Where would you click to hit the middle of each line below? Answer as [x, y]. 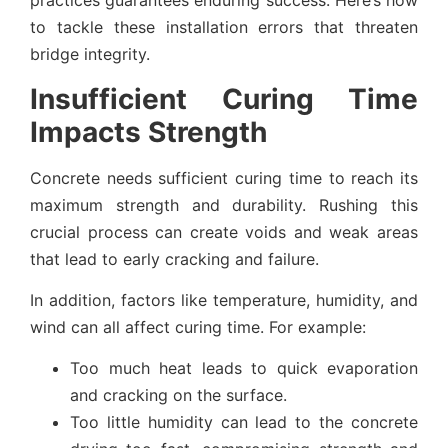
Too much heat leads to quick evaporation [244, 368]
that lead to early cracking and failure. [174, 258]
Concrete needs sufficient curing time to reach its [224, 177]
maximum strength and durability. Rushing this [224, 204]
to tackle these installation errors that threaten [224, 27]
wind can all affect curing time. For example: [198, 326]
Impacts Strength [148, 131]
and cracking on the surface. [178, 395]
